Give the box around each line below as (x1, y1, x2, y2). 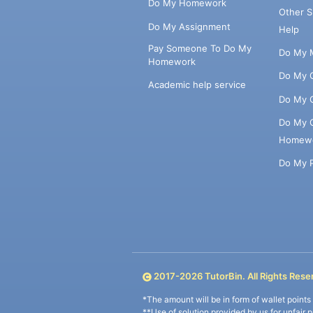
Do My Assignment (147, 20, 231, 32)
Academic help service (147, 79, 246, 91)
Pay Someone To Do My (147, 42, 252, 54)
